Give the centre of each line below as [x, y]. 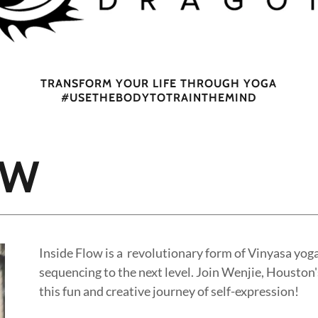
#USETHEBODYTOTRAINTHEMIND [159, 98]
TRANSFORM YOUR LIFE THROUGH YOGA [159, 83]
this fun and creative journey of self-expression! [170, 291]
